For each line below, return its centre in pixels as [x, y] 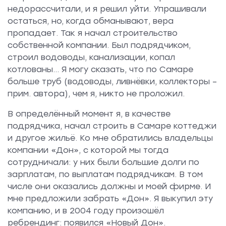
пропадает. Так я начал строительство [93, 33]
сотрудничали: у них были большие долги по [103, 162]
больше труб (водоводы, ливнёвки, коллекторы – [112, 82]
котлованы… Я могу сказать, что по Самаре [100, 70]
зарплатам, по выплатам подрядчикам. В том [105, 175]
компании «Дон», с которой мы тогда [88, 150]
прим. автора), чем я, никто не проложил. [96, 94]
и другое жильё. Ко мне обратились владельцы [110, 138]
